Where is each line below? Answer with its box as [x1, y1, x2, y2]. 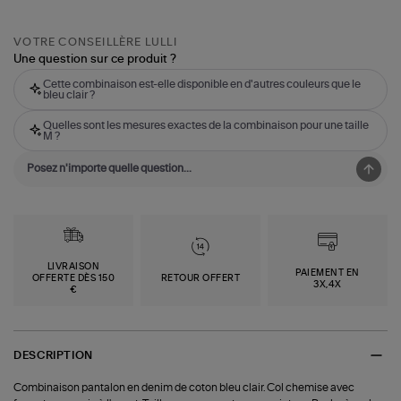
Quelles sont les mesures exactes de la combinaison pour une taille [43, 120, 370, 132]
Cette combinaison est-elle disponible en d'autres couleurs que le [43, 79, 362, 90]
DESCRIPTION [13, 349, 93, 361]
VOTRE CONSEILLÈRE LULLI [13, 37, 177, 48]
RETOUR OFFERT [160, 274, 241, 284]
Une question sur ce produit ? [13, 54, 177, 66]
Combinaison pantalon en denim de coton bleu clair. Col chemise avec [13, 382, 355, 394]
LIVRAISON [47, 262, 100, 272]
